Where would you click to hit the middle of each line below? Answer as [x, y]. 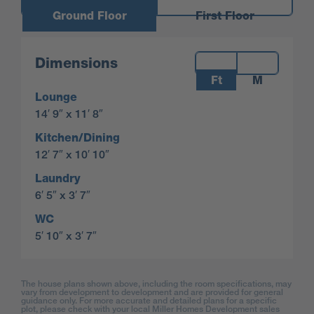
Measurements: [234, 59]
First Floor [225, 15]
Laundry [58, 178]
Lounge [56, 97]
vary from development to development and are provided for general [152, 292]
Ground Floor [89, 15]
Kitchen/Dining [77, 138]
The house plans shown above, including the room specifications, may [156, 284]
